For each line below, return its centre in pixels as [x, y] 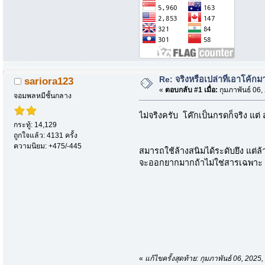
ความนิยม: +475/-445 [48, 146]
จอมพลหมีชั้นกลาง [43, 96]
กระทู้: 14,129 [35, 125]
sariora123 [49, 81]
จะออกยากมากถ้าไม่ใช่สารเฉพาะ [201, 162]
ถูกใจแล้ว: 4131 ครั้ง [46, 136]
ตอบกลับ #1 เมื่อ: [191, 90]
